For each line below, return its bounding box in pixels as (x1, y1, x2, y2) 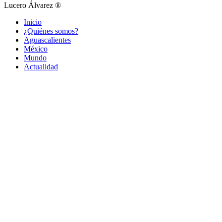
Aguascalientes (24, 36, 71, 45)
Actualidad (24, 62, 58, 71)
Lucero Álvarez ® (4, 1, 61, 10)
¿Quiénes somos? (24, 27, 78, 36)
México (24, 45, 48, 54)
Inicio (24, 18, 42, 27)
